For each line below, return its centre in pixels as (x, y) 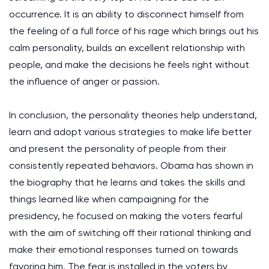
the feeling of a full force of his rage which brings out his (134, 31)
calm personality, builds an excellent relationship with (127, 48)
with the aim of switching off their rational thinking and (130, 233)
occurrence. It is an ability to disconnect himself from (126, 14)
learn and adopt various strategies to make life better (130, 132)
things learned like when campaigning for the (109, 199)
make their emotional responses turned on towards (124, 249)
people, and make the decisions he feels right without (129, 65)
